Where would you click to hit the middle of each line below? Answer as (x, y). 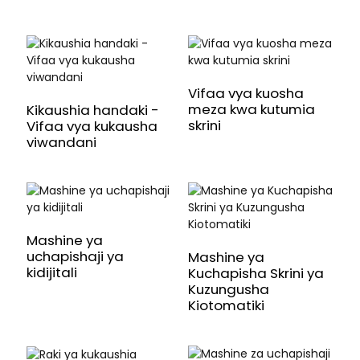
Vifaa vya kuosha (245, 93)
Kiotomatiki (226, 305)
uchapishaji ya (75, 256)
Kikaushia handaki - (92, 110)
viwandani (61, 142)
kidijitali (51, 272)
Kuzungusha (228, 289)
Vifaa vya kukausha (92, 126)
